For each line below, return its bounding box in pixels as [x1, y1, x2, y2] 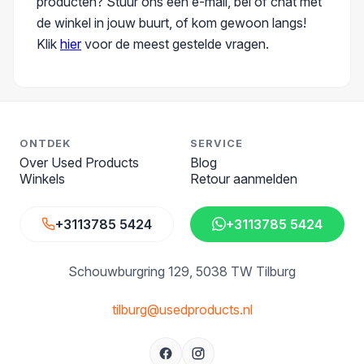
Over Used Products [19, 154, 139, 171]
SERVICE [190, 137, 244, 150]
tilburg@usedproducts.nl [111, 301, 253, 318]
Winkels [19, 170, 65, 187]
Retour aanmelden [190, 170, 297, 187]
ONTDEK [19, 137, 71, 150]
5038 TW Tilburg [196, 263, 296, 280]
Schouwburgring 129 [68, 263, 189, 280]
